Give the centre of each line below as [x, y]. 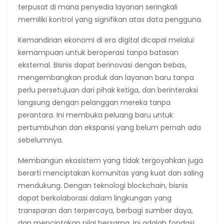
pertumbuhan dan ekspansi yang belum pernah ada [109, 127]
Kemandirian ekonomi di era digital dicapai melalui [106, 40]
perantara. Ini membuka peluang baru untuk [95, 115]
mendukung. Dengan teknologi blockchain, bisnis [103, 185]
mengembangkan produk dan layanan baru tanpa [106, 77]
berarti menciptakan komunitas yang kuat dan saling [111, 173]
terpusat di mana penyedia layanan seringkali [98, 7]
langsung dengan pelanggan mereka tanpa [94, 102]
